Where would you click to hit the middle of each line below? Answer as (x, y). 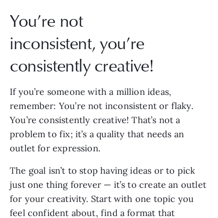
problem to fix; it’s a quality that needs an (97, 134)
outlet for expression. (55, 148)
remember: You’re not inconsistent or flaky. (101, 106)
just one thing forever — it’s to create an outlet (108, 185)
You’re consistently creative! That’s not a (95, 120)
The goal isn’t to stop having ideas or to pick (103, 171)
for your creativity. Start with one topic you (102, 199)
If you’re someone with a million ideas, (91, 92)
